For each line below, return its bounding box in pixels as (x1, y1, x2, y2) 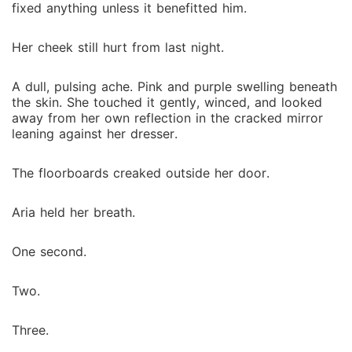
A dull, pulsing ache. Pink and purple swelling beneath (12, 79, 337, 94)
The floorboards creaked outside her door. (12, 165, 269, 181)
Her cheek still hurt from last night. (12, 39, 224, 55)
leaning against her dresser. (12, 126, 178, 141)
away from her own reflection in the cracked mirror (12, 110, 323, 126)
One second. (12, 244, 86, 259)
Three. (12, 322, 49, 338)
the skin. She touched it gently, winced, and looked (12, 94, 322, 110)
